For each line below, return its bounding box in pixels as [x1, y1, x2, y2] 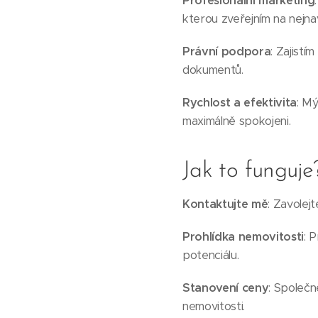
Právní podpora [182, 44, 271, 59]
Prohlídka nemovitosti [182, 229, 305, 244]
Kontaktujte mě [182, 197, 268, 212]
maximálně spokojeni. [182, 114, 291, 128]
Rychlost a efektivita [182, 95, 297, 110]
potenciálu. [182, 248, 239, 263]
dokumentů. [182, 62, 243, 77]
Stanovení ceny [182, 280, 269, 295]
